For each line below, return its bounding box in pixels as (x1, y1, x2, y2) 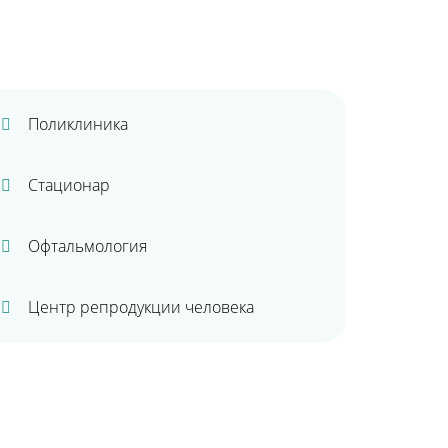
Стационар (28, 174, 110, 196)
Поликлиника (28, 113, 128, 135)
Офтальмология (28, 235, 147, 257)
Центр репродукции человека (28, 296, 254, 318)
